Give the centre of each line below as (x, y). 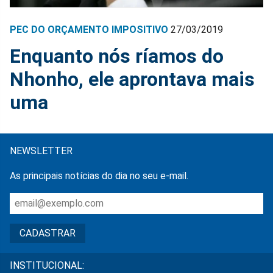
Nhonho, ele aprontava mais (132, 79)
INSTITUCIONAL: (47, 265)
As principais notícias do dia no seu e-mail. (99, 175)
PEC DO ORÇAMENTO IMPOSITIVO (89, 29)
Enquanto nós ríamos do (117, 56)
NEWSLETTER (41, 151)
